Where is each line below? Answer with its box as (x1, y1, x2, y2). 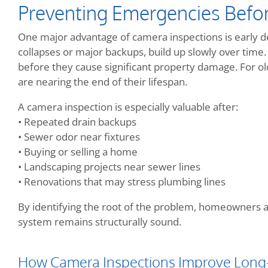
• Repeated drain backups (18, 114, 136, 129)
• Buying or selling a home (18, 144, 138, 159)
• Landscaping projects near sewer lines (18, 159, 200, 173)
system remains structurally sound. (18, 214, 181, 229)
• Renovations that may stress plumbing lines (18, 174, 226, 188)
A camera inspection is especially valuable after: (18, 99, 238, 114)
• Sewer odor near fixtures (18, 129, 140, 144)
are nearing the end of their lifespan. (18, 75, 187, 89)
